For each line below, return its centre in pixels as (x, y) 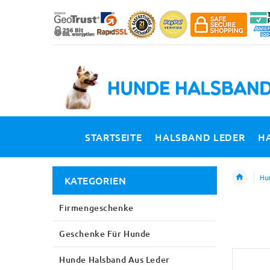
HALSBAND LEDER (200, 137)
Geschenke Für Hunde (105, 233)
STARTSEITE (114, 137)
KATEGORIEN (95, 180)
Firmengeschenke (96, 207)
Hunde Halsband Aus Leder (115, 259)
